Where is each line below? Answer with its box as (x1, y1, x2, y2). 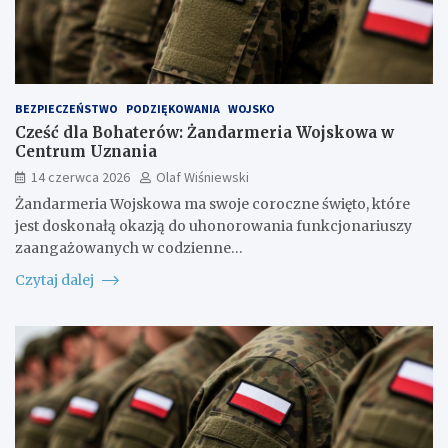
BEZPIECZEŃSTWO (15, 100, 118, 116)
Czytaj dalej (15, 270, 97, 289)
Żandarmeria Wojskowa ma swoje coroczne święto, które (15, 194, 410, 213)
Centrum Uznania (15, 141, 157, 161)
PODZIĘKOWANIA (126, 100, 220, 116)
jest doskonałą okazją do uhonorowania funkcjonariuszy (15, 216, 412, 235)
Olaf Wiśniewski (156, 167, 249, 186)
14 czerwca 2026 (31, 167, 130, 186)
